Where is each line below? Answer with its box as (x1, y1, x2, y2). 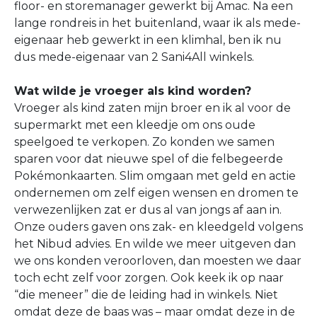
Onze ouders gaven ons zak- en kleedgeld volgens (14, 220, 303, 234)
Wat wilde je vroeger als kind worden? (14, 84, 251, 98)
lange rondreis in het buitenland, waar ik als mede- (14, 16, 301, 30)
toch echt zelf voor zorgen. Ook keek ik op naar (14, 271, 284, 284)
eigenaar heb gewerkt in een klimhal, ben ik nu (14, 33, 282, 47)
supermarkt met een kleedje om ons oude (14, 118, 255, 132)
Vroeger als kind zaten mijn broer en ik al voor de (14, 101, 291, 115)
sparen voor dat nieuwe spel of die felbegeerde (14, 152, 283, 166)
